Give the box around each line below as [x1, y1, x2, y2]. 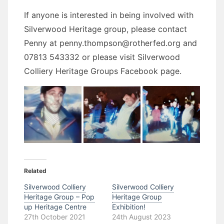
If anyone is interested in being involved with [24, 9, 193, 20]
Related [24, 167, 46, 175]
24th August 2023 [112, 212, 171, 221]
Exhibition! [112, 202, 145, 211]
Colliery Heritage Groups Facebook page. [24, 65, 181, 76]
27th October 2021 [24, 212, 85, 221]
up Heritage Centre [24, 202, 86, 211]
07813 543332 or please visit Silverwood [24, 51, 180, 62]
